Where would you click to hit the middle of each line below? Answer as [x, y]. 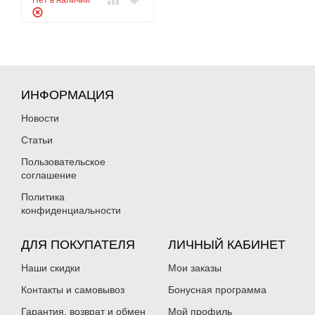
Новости [40, 118]
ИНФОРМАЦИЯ [67, 95]
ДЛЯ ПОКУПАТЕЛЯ [78, 245]
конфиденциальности [71, 210]
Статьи [37, 140]
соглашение [49, 175]
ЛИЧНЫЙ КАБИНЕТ [227, 245]
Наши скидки [51, 268]
